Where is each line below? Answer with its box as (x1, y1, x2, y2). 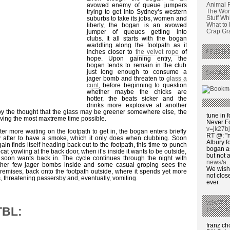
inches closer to (86, 48, 136, 55)
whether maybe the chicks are (86, 88, 187, 95)
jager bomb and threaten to (86, 74, 166, 82)
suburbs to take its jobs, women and (86, 14, 187, 22)
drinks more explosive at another (86, 101, 187, 108)
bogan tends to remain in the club (86, 61, 187, 68)
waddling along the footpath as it (86, 41, 187, 48)
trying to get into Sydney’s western (86, 8, 187, 15)
